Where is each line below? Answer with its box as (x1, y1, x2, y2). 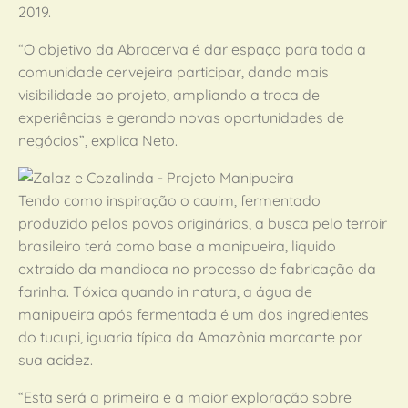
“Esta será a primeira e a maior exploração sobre (18, 388, 352, 406)
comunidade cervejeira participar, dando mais (18, 63, 329, 81)
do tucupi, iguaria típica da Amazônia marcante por (18, 328, 362, 346)
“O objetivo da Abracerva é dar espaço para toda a (18, 40, 366, 58)
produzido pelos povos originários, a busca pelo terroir (18, 214, 387, 232)
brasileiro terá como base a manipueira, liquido (18, 237, 336, 255)
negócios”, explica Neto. (18, 131, 178, 149)
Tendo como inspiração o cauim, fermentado (18, 191, 321, 209)
